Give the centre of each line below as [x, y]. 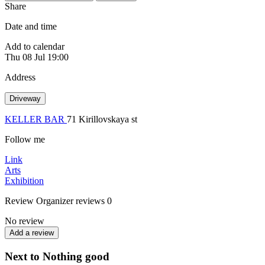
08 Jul [34, 57]
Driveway [25, 98]
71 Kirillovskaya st [102, 119]
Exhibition [24, 180]
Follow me [25, 139]
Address [20, 77]
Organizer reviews [70, 201]
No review [25, 221]
